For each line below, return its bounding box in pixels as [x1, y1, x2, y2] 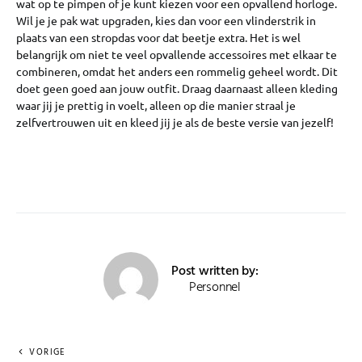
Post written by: [171, 261, 259, 283]
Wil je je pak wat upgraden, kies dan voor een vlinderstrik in [16, 13, 316, 28]
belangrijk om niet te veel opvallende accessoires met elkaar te [16, 47, 337, 62]
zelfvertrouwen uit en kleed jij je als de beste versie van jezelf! [16, 115, 336, 130]
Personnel [188, 277, 242, 299]
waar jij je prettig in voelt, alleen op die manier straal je [16, 98, 296, 113]
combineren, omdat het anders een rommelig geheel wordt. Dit [16, 64, 338, 79]
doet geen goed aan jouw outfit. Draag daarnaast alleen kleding [16, 81, 338, 96]
